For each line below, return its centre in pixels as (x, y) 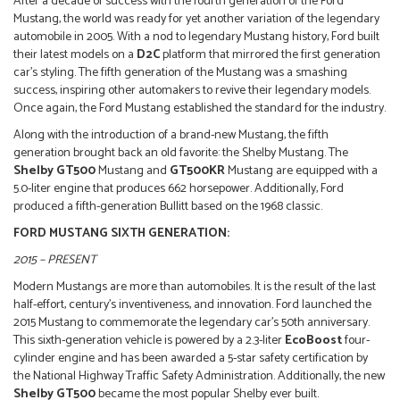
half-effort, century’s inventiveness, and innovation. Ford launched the (192, 305)
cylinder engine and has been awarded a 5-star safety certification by (191, 359)
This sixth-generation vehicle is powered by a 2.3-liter (149, 341)
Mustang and (133, 171)
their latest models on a (75, 55)
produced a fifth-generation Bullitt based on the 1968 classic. (168, 207)
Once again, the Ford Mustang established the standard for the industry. (200, 109)
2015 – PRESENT (55, 261)
